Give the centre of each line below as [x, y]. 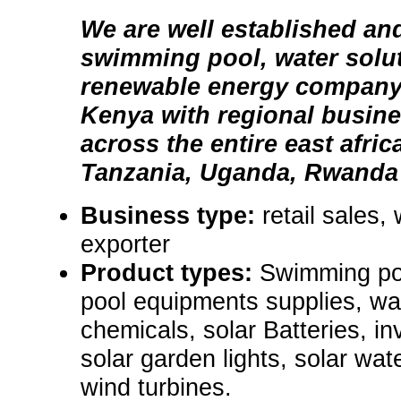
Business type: [171, 216]
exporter [125, 244]
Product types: [170, 273]
